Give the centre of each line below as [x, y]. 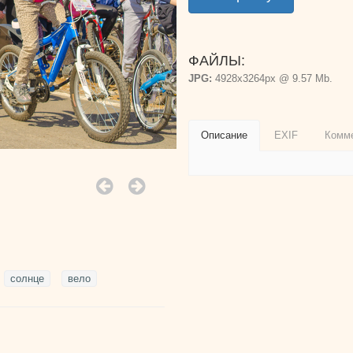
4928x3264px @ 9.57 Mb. [272, 78]
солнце [27, 279]
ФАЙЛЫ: [217, 61]
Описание [224, 135]
